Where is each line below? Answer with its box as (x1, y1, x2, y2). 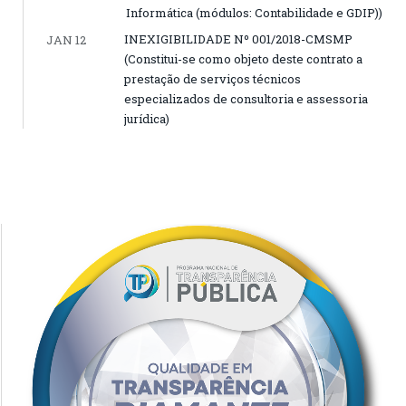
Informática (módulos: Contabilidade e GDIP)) (126, 5, 382, 22)
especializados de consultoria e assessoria (124, 91, 368, 108)
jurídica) (124, 111, 169, 128)
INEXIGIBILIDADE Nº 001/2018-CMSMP (124, 31, 353, 48)
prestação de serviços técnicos (124, 71, 301, 88)
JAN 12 (46, 32, 86, 49)
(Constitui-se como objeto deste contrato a (124, 51, 362, 68)
